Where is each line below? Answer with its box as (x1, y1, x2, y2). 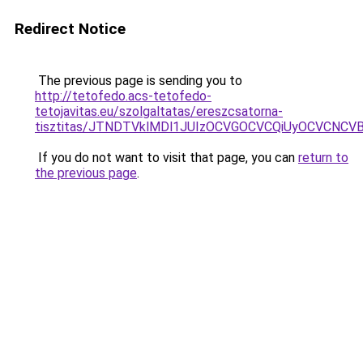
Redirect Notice (15, 19, 126, 38)
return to (298, 150, 348, 165)
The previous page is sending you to (35, 73, 242, 88)
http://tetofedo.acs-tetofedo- (35, 88, 211, 104)
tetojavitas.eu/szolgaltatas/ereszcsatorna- (35, 104, 283, 119)
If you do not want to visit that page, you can (35, 150, 298, 165)
